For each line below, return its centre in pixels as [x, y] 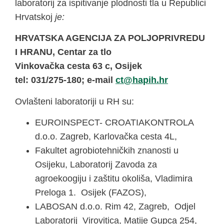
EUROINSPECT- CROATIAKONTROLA [114, 123]
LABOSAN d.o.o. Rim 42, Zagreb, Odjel [116, 207]
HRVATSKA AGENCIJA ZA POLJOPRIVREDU [110, 38]
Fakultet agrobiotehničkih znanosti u [107, 151]
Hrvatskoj [35, 17]
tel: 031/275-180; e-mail [65, 80]
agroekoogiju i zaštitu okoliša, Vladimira [114, 179]
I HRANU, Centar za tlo [64, 52]
